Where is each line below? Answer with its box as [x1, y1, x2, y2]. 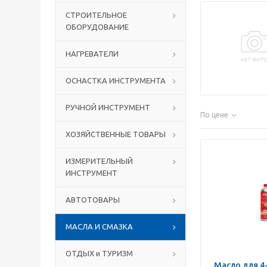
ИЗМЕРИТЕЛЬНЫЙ [66, 157, 133, 165]
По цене [200, 111, 228, 119]
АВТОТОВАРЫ [66, 195, 120, 204]
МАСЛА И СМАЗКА [66, 222, 133, 231]
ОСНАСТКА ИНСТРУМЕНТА [66, 76, 166, 85]
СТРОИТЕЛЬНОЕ [66, 11, 127, 19]
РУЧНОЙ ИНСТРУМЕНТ [66, 103, 150, 111]
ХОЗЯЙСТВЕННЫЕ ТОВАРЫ [66, 130, 166, 138]
